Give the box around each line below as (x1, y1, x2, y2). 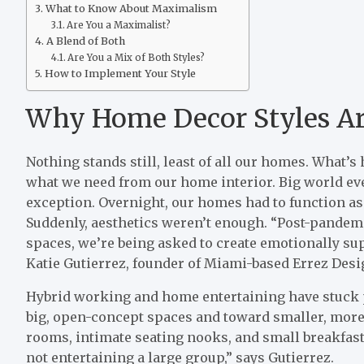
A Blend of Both (45, 34, 125, 47)
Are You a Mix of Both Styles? (67, 51, 206, 63)
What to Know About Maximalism (45, 2, 217, 15)
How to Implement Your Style (44, 67, 196, 80)
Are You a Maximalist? (67, 19, 171, 31)
